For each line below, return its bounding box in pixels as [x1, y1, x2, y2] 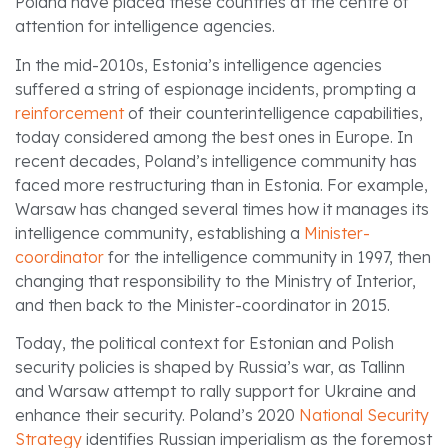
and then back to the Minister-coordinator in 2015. [15, 294, 390, 315]
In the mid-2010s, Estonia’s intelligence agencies [15, 54, 382, 75]
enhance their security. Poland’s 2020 [15, 404, 299, 425]
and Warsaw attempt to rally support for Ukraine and [15, 380, 416, 401]
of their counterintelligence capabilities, [124, 102, 423, 123]
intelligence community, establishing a [15, 222, 304, 243]
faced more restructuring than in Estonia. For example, [15, 174, 428, 195]
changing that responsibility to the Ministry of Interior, [15, 270, 416, 291]
